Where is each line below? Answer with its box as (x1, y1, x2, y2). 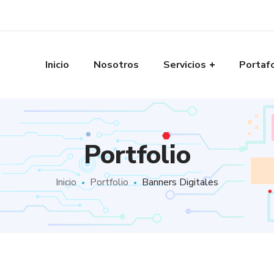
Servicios (163, 58, 207, 72)
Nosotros (94, 58, 139, 72)
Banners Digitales (142, 176, 218, 189)
